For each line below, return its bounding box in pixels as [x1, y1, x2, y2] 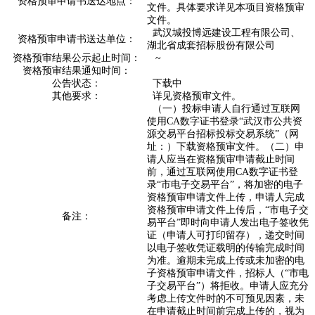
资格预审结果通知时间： [22, 65, 131, 76]
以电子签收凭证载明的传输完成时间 [146, 243, 304, 253]
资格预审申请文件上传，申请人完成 [146, 192, 304, 202]
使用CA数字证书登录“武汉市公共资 [146, 116, 302, 127]
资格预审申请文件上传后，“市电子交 [146, 205, 309, 215]
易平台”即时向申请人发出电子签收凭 [146, 217, 309, 228]
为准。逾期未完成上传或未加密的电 [146, 255, 304, 266]
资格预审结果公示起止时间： [12, 53, 141, 63]
